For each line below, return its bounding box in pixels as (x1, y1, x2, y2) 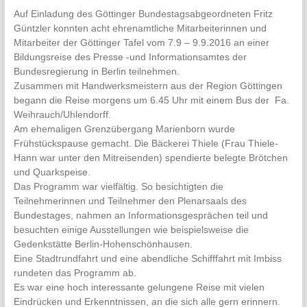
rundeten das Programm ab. (13, 267, 136, 279)
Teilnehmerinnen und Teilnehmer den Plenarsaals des (13, 195, 247, 207)
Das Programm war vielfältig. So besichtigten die (13, 181, 223, 193)
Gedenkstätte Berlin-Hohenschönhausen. (13, 238, 193, 250)
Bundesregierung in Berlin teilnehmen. (13, 66, 180, 77)
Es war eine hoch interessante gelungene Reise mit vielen (13, 282, 265, 293)
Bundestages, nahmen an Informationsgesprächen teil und (13, 210, 268, 221)
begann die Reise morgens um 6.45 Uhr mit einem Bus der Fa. (13, 95, 289, 106)
